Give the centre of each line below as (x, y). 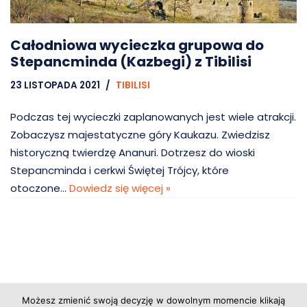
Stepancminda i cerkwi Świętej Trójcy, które (120, 171)
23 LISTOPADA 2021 (55, 86)
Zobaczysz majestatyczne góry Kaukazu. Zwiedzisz (140, 135)
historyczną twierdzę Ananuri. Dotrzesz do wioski (133, 153)
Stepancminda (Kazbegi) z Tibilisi (131, 62)
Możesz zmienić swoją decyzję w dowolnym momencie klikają (153, 300)
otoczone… (40, 188)
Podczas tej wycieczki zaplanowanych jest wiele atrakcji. (153, 117)
